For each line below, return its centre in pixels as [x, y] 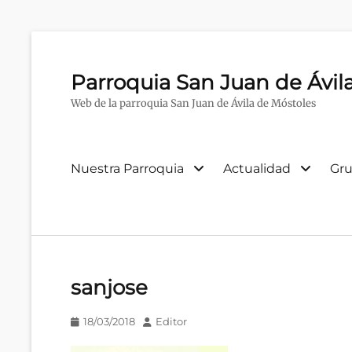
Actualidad [257, 168]
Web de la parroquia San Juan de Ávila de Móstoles [193, 104]
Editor [171, 322]
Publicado [96, 321]
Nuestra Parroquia [127, 168]
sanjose [109, 288]
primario [91, 189]
